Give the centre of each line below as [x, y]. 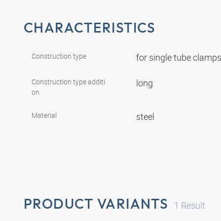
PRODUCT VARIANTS [96, 203]
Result [192, 205]
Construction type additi [68, 81]
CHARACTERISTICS [90, 27]
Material [44, 115]
